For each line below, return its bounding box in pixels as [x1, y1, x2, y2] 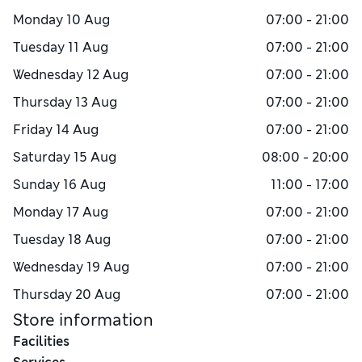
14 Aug [56, 121, 99, 138]
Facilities [13, 333, 69, 350]
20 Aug [75, 286, 120, 303]
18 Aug [68, 231, 111, 248]
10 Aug [66, 11, 110, 28]
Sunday [13, 176, 60, 193]
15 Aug [74, 149, 116, 166]
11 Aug [68, 39, 108, 56]
